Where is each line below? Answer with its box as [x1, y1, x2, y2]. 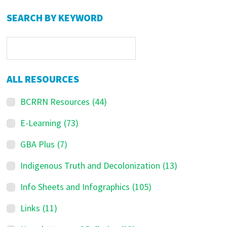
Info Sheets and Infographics [20, 181, 130, 193]
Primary [6, 3, 51, 20]
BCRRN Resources [20, 96, 90, 107]
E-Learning [20, 117, 62, 129]
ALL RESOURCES [7, 72, 80, 85]
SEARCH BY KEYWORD [7, 11, 103, 24]
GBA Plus [20, 138, 55, 150]
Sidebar [6, 19, 50, 36]
